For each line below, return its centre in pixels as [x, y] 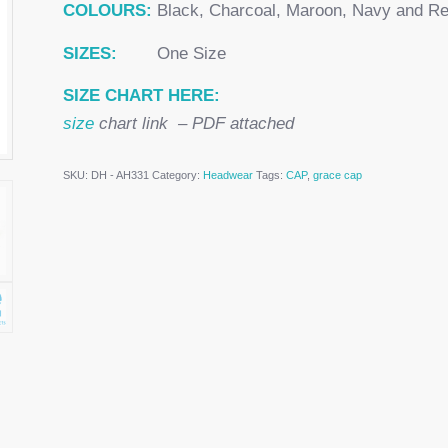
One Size [171, 53]
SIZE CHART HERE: [141, 96]
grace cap [337, 174]
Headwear [227, 174]
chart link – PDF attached [193, 124]
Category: [177, 174]
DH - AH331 [119, 174]
